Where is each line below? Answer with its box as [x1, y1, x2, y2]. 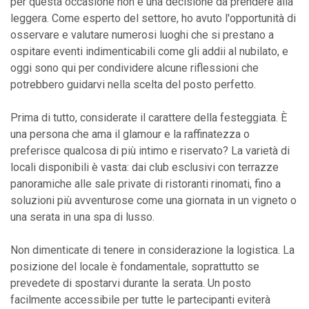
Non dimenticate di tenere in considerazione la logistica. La [10, 243, 295, 257]
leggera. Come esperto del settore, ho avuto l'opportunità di [10, 11, 296, 25]
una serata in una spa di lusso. [10, 210, 154, 223]
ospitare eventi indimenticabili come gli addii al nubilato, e [10, 44, 288, 58]
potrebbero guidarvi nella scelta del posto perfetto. [10, 77, 256, 91]
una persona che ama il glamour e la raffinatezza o [10, 127, 250, 141]
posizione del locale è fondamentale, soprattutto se [10, 259, 259, 273]
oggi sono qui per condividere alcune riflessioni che [10, 61, 259, 74]
